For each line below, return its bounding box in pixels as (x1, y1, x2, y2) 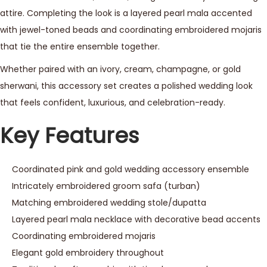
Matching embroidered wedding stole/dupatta (12, 196, 206, 209)
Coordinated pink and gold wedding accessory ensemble (12, 163, 249, 175)
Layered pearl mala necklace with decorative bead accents (12, 213, 260, 225)
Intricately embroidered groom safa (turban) (12, 179, 200, 192)
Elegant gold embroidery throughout (12, 246, 164, 259)
